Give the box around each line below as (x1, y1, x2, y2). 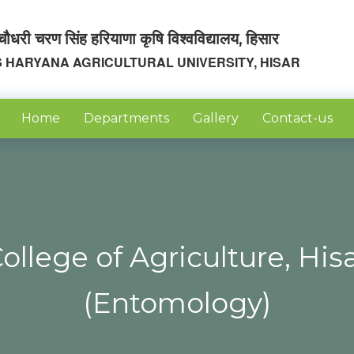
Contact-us (262, 111, 333, 126)
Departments (84, 111, 169, 126)
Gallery (193, 111, 239, 126)
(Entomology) (83, 286, 271, 320)
